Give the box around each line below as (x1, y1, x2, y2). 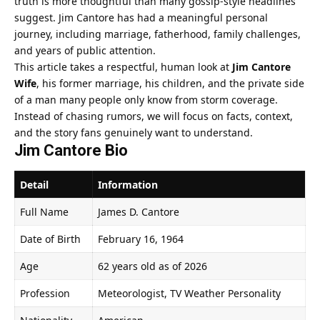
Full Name (20, 205, 69, 219)
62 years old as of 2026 (98, 259, 207, 274)
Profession (20, 286, 70, 301)
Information (98, 178, 158, 192)
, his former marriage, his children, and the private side (36, 76, 304, 90)
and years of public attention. (14, 43, 156, 57)
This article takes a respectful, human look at (14, 59, 232, 74)
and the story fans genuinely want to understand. (14, 125, 253, 139)
